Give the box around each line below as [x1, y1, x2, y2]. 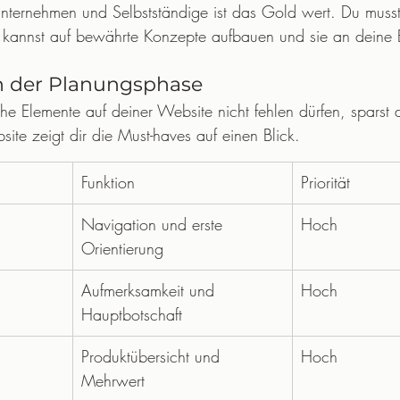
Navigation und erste [81, 213, 228, 235]
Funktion [81, 171, 135, 193]
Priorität [301, 171, 350, 193]
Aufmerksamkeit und [81, 279, 220, 301]
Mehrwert [81, 370, 145, 391]
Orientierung [81, 237, 163, 259]
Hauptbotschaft [81, 304, 182, 325]
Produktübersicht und [81, 346, 225, 367]
